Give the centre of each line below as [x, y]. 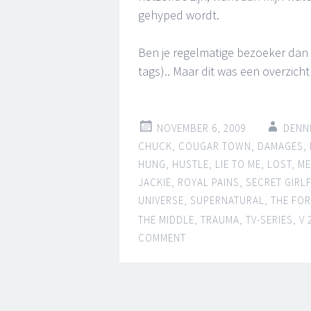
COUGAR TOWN [215, 146]
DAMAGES [280, 146]
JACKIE [155, 182]
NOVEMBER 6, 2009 [201, 128]
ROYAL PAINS [209, 182]
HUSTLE [191, 164]
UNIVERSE [161, 200]
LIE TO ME [238, 164]
